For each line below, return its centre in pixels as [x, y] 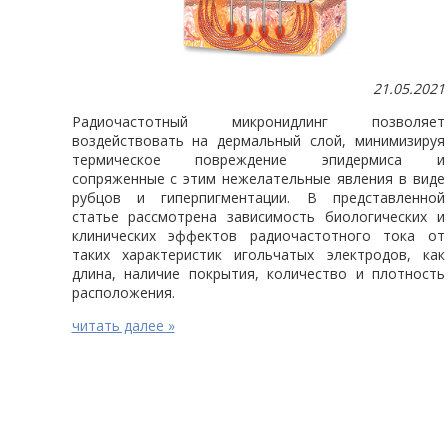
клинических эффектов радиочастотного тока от [258, 236]
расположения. [123, 293]
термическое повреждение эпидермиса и [258, 160]
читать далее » [123, 326]
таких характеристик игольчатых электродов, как [258, 255]
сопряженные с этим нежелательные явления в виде [258, 179]
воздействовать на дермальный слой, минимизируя [258, 141]
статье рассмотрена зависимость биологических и [258, 217]
